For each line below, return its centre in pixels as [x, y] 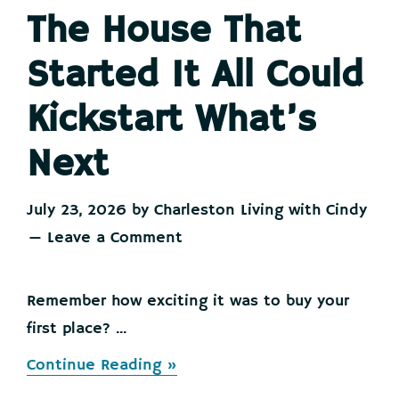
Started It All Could [195, 76]
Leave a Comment [115, 238]
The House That [164, 32]
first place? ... [77, 329]
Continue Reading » [102, 365]
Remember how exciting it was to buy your [188, 301]
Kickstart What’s [171, 121]
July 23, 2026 [77, 210]
